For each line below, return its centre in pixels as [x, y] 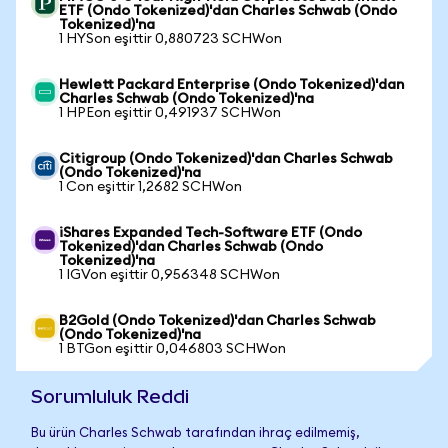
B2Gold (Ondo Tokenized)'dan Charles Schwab [217, 321]
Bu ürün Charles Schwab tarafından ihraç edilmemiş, [195, 433]
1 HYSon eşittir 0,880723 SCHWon [170, 39]
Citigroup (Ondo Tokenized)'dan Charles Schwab [226, 159]
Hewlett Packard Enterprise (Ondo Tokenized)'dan [231, 85]
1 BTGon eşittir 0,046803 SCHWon [172, 349]
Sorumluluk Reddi [110, 396]
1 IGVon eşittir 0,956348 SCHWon [169, 275]
